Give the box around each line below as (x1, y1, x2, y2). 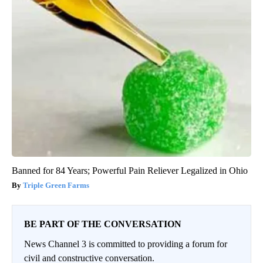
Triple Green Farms (23, 181, 89, 190)
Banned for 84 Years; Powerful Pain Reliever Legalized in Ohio (12, 166, 248, 176)
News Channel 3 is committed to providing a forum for (24, 239, 227, 249)
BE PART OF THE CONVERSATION (24, 219, 181, 230)
